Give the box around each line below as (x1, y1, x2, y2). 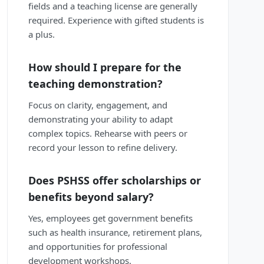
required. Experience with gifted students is (28, 14, 204, 27)
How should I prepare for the (28, 60, 181, 75)
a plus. (28, 28, 55, 41)
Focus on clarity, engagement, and (28, 99, 167, 111)
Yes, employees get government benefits (28, 212, 193, 225)
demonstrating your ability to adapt (28, 113, 173, 126)
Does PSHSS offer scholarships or (28, 173, 201, 188)
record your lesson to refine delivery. (28, 141, 177, 154)
